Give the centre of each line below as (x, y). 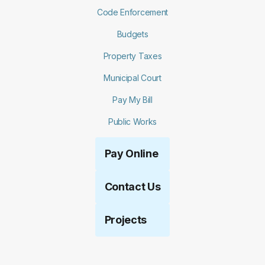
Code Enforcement (132, 12)
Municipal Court (132, 77)
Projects (126, 219)
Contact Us (132, 186)
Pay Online (131, 153)
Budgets (132, 34)
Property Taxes (132, 56)
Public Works (132, 121)
